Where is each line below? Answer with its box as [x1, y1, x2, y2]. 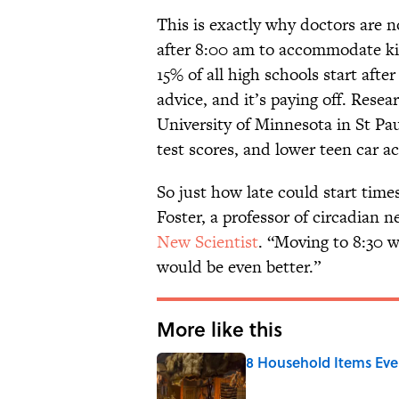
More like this [157, 314, 282, 344]
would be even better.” [157, 255, 321, 280]
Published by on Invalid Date [245, 370, 390, 388]
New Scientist [157, 230, 258, 255]
